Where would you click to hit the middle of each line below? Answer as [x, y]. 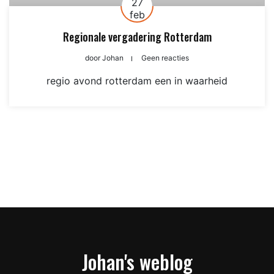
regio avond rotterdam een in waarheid [137, 81]
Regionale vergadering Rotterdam [137, 37]
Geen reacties [165, 58]
